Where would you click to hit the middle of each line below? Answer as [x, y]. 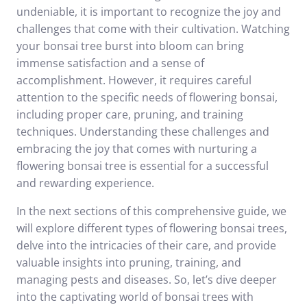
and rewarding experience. [85, 183]
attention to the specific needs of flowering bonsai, [147, 97]
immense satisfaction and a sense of [110, 63]
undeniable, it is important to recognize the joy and [149, 12]
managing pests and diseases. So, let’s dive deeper [147, 280]
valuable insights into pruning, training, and [129, 262]
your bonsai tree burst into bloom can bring [130, 46]
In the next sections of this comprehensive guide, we [151, 211]
